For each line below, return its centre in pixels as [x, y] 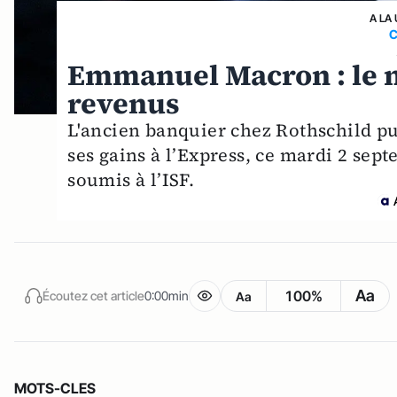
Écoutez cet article [93, 295]
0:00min [167, 295]
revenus [124, 104]
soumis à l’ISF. [131, 180]
